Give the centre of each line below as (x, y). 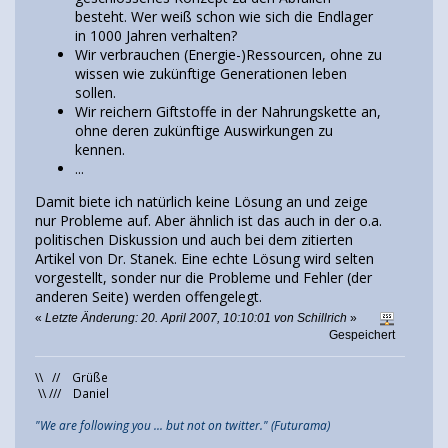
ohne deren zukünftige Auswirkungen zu (204, 131)
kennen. (100, 150)
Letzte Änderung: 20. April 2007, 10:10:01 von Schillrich (196, 317)
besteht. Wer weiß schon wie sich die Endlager (224, 17)
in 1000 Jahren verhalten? (156, 36)
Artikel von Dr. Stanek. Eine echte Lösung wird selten (204, 259)
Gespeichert (362, 334)
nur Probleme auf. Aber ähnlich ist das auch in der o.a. (208, 221)
